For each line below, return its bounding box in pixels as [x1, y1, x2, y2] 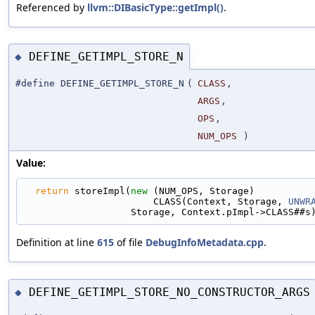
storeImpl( [69, 186, 131, 197]
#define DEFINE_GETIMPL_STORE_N [15, 78, 184, 89]
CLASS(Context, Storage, [153, 196, 288, 207]
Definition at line [16, 236, 97, 250]
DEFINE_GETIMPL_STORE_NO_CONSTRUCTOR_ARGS [29, 285, 310, 299]
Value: [16, 156, 46, 170]
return [35, 186, 69, 197]
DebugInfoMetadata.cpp [146, 236, 264, 250]
